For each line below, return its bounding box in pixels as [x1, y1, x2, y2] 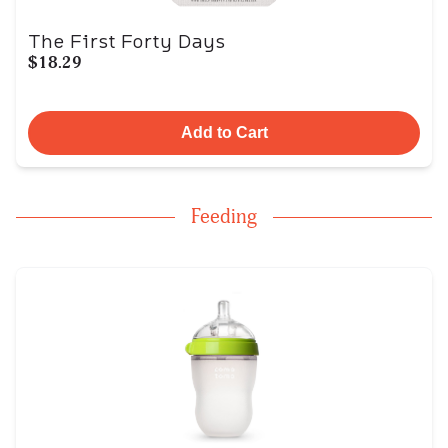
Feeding [191, 204, 257, 229]
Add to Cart [180, 124, 268, 141]
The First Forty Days [28, 28, 225, 54]
